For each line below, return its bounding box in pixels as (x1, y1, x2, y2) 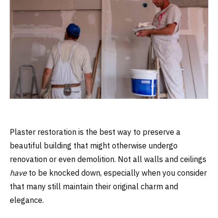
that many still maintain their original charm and (10, 181, 178, 191)
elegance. (10, 195, 44, 205)
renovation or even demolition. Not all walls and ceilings (10, 154, 206, 164)
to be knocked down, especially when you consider (29, 167, 207, 178)
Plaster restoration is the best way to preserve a (10, 127, 181, 137)
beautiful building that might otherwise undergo (10, 140, 178, 150)
